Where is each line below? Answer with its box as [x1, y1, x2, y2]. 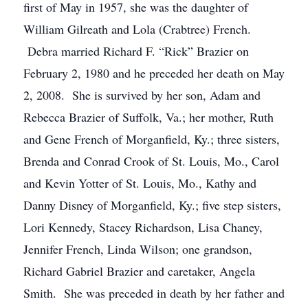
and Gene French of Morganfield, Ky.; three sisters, [23, 131, 280, 147]
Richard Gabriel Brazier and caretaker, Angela [23, 263, 255, 279]
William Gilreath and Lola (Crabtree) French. [23, 21, 251, 37]
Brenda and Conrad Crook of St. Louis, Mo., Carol [23, 153, 279, 169]
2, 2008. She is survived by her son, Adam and [23, 87, 261, 103]
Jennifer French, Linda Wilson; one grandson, [23, 241, 252, 257]
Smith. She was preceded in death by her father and [23, 285, 285, 301]
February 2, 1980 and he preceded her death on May [23, 65, 285, 81]
